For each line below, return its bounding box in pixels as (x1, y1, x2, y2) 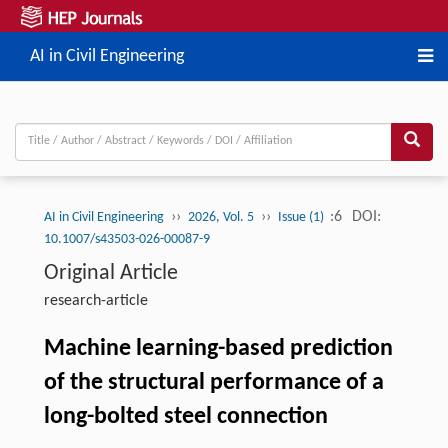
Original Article (43, 261, 178, 285)
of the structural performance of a (43, 370, 384, 395)
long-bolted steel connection (43, 404, 328, 429)
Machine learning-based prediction (43, 336, 393, 361)
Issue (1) (277, 209, 327, 225)
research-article (43, 292, 148, 309)
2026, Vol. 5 (187, 209, 254, 225)
